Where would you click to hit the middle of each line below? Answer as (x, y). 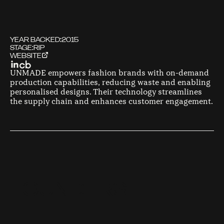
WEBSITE (26, 56)
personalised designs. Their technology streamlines (106, 92)
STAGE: (22, 48)
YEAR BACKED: (36, 40)
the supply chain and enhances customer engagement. (111, 101)
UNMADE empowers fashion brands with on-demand (109, 73)
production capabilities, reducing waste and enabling (110, 82)
